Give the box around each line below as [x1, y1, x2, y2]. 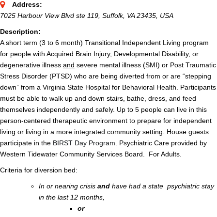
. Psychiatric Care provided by [115, 139, 207, 147]
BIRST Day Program [51, 139, 115, 147]
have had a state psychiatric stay [112, 182, 214, 190]
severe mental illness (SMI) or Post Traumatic [75, 61, 216, 69]
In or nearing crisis [39, 182, 97, 190]
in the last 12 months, [39, 193, 107, 201]
